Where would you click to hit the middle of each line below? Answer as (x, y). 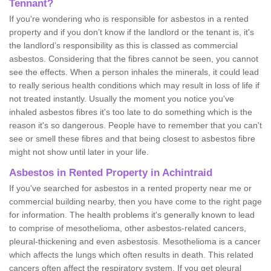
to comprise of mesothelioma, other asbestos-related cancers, (128, 228)
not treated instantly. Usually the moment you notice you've (122, 98)
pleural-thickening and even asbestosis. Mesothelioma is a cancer (135, 241)
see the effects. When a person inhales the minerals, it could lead (134, 72)
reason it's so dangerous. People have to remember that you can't (135, 125)
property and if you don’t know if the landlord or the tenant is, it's (132, 32)
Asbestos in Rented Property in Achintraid (111, 172)
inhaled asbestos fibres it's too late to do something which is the (131, 112)
